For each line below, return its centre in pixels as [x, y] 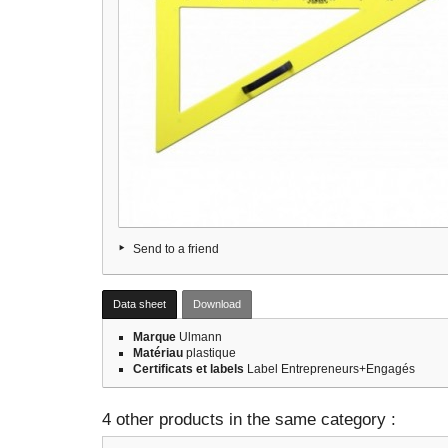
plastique [209, 353]
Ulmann [199, 337]
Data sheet [139, 304]
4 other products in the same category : [249, 419]
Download [217, 304]
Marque [154, 337]
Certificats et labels [188, 369]
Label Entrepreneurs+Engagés [329, 369]
